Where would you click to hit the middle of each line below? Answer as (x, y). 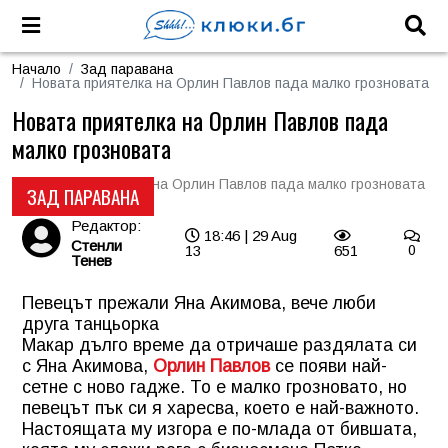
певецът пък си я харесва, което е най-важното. (220, 408)
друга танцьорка (90, 324)
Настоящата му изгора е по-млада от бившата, (219, 429)
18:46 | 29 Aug (249, 235)
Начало (36, 69)
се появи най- (328, 366)
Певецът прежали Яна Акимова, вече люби (199, 303)
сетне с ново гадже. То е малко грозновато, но (214, 387)
